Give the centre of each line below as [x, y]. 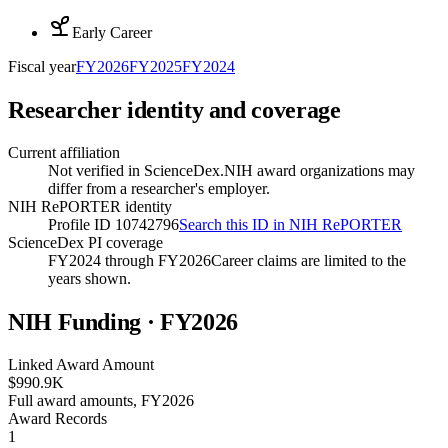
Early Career [112, 33]
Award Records [57, 418]
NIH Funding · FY [100, 321]
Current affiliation [64, 152]
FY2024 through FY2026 [129, 260]
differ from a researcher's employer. [159, 188]
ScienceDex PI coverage [85, 242]
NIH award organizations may [319, 170]
